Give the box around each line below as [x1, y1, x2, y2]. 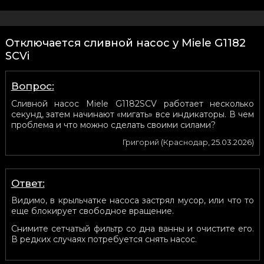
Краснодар [163, 137, 209, 147]
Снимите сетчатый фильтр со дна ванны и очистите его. [11, 223, 255, 234]
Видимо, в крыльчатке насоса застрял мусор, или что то [11, 194, 255, 206]
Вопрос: [11, 80, 54, 92]
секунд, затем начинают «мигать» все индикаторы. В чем [11, 108, 255, 120]
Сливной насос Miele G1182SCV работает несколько [11, 98, 255, 109]
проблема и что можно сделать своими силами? [11, 119, 216, 130]
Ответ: [11, 177, 45, 189]
